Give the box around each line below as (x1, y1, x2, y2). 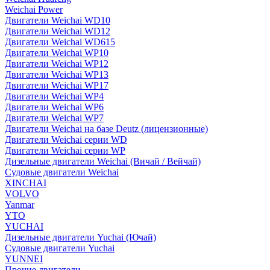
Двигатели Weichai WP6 (5, 102, 104, 112)
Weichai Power (5, 4, 63, 14)
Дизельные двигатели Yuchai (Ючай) (5, 232, 156, 242)
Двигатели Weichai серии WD (5, 134, 127, 145)
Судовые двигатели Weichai (5, 167, 119, 177)
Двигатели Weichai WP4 (5, 91, 104, 101)
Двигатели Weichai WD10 (5, 15, 110, 25)
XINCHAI (5, 178, 46, 188)
